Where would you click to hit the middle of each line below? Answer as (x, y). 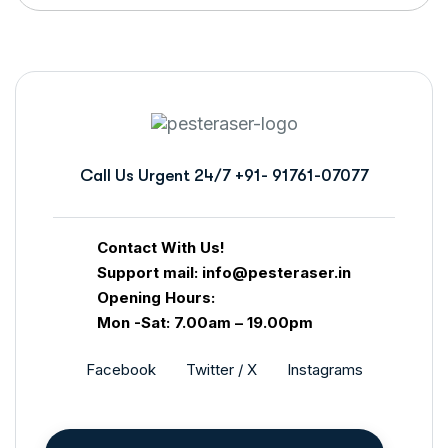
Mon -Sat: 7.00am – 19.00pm (205, 322)
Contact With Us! (161, 247)
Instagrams (324, 369)
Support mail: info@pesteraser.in (224, 272)
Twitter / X (221, 369)
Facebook (120, 369)
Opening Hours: (156, 297)
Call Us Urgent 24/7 (157, 175)
